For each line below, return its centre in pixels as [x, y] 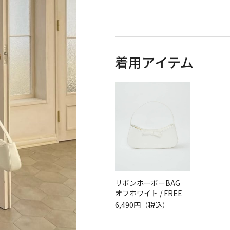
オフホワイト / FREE [148, 193]
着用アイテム [154, 62]
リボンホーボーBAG [147, 183]
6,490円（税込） [142, 205]
